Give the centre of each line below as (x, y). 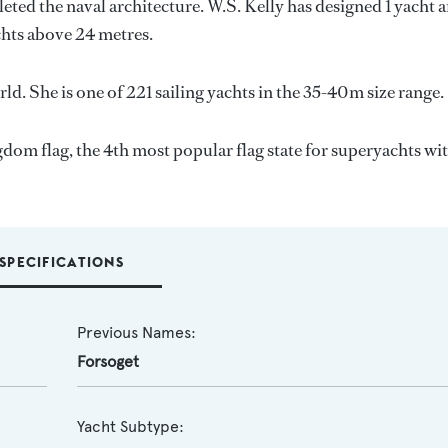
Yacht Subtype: (130, 426)
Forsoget (107, 361)
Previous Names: (136, 332)
